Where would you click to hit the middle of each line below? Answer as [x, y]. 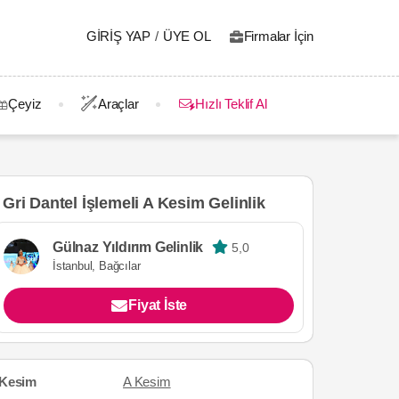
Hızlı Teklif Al [231, 104]
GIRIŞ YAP [118, 36]
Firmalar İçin [278, 36]
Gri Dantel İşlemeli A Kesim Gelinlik [134, 203]
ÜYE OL [187, 36]
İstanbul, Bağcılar [97, 265]
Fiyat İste [158, 305]
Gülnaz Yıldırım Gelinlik [128, 247]
